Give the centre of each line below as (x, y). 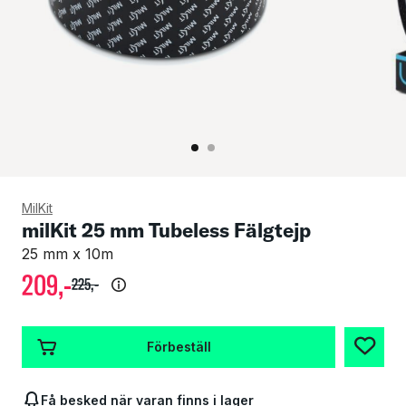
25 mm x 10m (68, 253)
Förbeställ (179, 347)
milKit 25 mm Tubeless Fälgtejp (166, 230)
